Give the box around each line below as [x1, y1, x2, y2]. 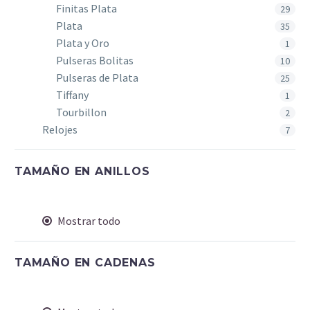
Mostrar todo [57, 214, 120, 228]
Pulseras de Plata [56, 71, 138, 84]
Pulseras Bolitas [56, 53, 134, 67]
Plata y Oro [56, 36, 109, 50]
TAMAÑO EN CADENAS [15, 256, 156, 269]
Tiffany [56, 88, 89, 102]
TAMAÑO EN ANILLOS [15, 165, 150, 178]
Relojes [42, 122, 77, 136]
